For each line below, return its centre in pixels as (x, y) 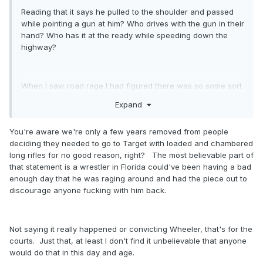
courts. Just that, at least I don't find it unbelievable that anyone (128, 240)
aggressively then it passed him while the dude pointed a (126, 109)
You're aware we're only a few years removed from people (119, 131)
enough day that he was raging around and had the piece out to (128, 178)
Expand (131, 104)
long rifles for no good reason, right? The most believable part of (131, 155)
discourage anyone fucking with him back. (90, 190)
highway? (39, 47)
